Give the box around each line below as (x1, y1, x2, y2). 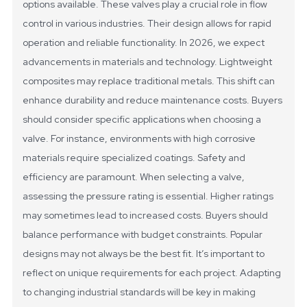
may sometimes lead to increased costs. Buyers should (23, 209, 269, 222)
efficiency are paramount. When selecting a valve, (23, 171, 245, 184)
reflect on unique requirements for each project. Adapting (23, 267, 282, 280)
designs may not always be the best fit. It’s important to (23, 247, 265, 260)
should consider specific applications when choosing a (23, 113, 262, 126)
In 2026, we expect (180, 36, 265, 49)
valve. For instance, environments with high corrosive (23, 132, 256, 145)
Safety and (197, 151, 246, 164)
